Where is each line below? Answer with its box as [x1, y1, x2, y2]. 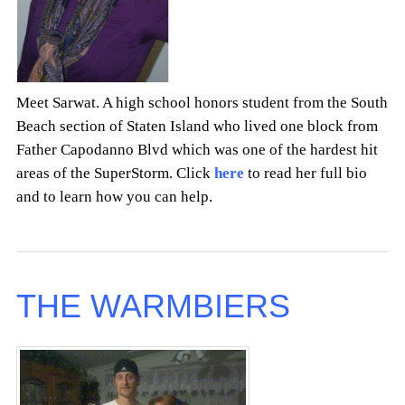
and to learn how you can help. [16, 187, 216, 205]
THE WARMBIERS [16, 287, 290, 325]
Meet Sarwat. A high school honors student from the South [16, 93, 388, 111]
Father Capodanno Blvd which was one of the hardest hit [16, 140, 378, 158]
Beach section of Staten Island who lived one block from [16, 117, 378, 135]
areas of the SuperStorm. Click [16, 164, 214, 182]
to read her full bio [244, 164, 367, 182]
